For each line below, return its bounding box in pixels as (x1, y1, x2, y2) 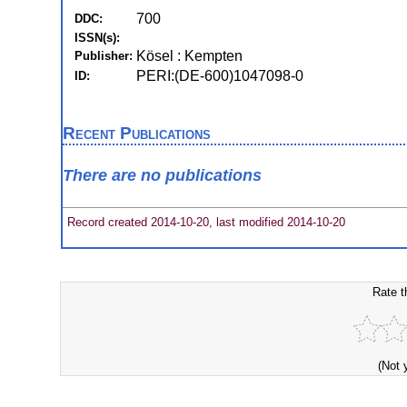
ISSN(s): (74, 31, 120, 45)
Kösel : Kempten (136, 48, 243, 64)
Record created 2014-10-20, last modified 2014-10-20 (64, 214, 345, 229)
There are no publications (63, 166, 262, 185)
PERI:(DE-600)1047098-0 (136, 68, 303, 84)
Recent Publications (63, 124, 211, 143)
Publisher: (74, 49, 133, 63)
